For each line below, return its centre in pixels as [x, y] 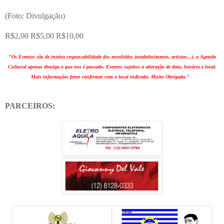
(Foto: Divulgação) [35, 15]
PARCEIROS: [30, 105]
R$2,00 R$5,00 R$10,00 [45, 35]
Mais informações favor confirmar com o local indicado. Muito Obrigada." [110, 76]
